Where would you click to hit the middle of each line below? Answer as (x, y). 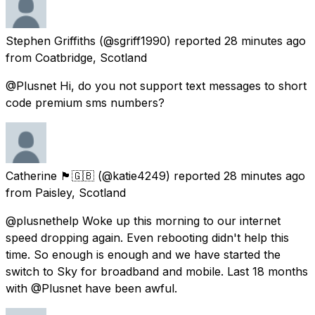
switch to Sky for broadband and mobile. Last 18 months (157, 271)
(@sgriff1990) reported (160, 40)
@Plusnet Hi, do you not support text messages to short (156, 85)
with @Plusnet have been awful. (91, 288)
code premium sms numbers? (85, 102)
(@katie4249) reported (159, 175)
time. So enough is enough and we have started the (143, 254)
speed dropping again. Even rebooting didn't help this (147, 237)
